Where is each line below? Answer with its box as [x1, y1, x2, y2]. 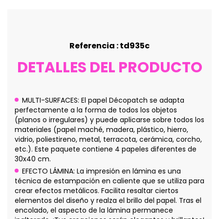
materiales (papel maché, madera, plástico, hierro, [15, 124, 188, 134]
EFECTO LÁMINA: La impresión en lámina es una [22, 166, 181, 176]
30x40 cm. [15, 153, 51, 164]
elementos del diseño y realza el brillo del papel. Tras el [15, 195, 201, 205]
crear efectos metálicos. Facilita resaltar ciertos [15, 185, 178, 196]
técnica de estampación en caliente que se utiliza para [15, 175, 204, 186]
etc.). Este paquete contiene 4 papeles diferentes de [15, 144, 197, 154]
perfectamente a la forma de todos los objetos [15, 105, 177, 115]
